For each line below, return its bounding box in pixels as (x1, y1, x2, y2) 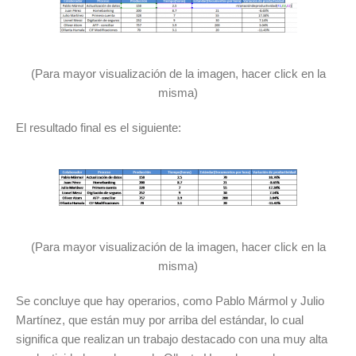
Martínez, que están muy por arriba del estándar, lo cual (16, 313, 304, 327)
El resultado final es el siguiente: (16, 121, 181, 134)
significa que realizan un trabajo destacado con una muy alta (16, 332, 327, 346)
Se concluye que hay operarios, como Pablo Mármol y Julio (16, 294, 324, 308)
